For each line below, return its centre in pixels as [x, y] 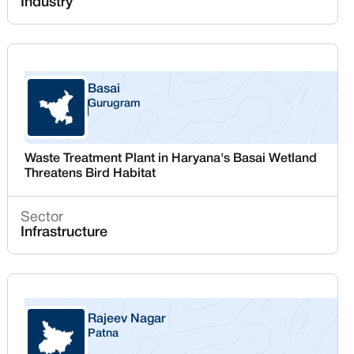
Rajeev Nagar [127, 319]
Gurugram [115, 104]
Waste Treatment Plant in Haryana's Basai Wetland [171, 159]
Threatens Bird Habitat [90, 174]
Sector [42, 218]
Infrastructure [64, 232]
